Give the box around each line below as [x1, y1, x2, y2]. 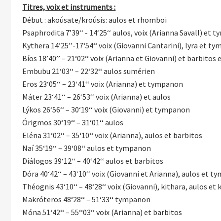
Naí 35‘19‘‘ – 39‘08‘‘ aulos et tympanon [22, 143, 151, 153]
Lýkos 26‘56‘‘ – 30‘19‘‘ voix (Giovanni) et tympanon [22, 104, 190, 114]
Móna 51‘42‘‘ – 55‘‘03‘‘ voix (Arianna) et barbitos [22, 207, 183, 217]
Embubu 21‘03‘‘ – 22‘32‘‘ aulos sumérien [22, 66, 155, 76]
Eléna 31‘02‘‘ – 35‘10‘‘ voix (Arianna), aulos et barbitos [22, 130, 203, 140]
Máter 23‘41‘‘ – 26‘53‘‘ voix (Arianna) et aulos [22, 91, 171, 102]
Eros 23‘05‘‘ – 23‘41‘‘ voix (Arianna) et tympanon [22, 78, 184, 89]
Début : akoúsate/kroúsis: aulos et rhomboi [22, 14, 167, 25]
